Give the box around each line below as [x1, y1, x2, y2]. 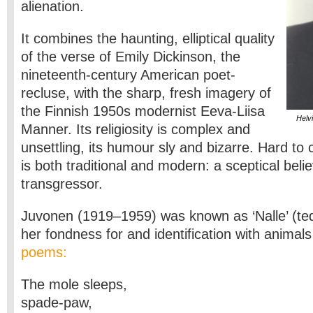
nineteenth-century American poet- [21, 67, 235, 82]
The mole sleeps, [21, 277, 127, 292]
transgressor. [21, 176, 103, 191]
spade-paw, [21, 295, 92, 310]
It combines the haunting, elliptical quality [21, 31, 275, 46]
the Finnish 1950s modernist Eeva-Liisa [21, 103, 265, 119]
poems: [21, 245, 67, 260]
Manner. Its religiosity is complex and [21, 122, 250, 137]
